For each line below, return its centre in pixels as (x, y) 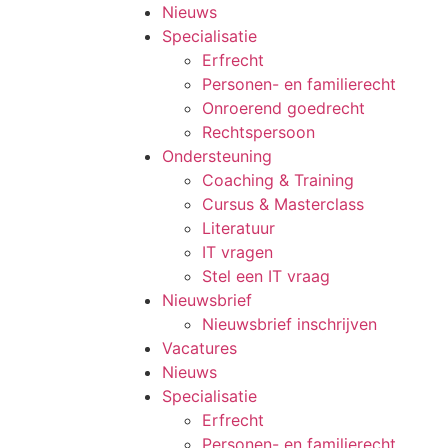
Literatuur (238, 228)
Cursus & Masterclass (283, 204)
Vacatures (199, 348)
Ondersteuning (217, 156)
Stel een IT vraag (266, 276)
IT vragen (237, 252)
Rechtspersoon (258, 132)
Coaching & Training (278, 180)
